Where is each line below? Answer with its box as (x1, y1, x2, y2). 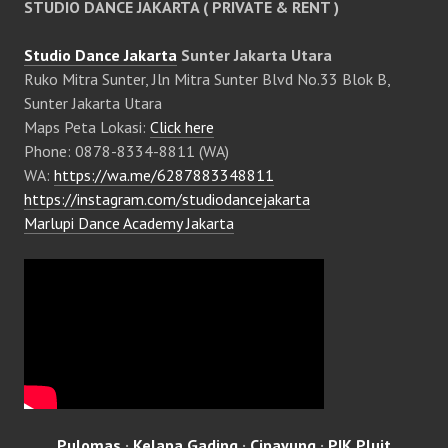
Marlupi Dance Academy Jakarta (24, 213, 234, 234)
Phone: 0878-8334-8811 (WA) (24, 141, 229, 162)
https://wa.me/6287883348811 (54, 165, 274, 186)
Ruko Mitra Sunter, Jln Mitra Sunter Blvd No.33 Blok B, (24, 69, 390, 90)
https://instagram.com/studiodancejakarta (24, 189, 310, 210)
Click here (150, 117, 214, 138)
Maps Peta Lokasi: (24, 117, 150, 138)
